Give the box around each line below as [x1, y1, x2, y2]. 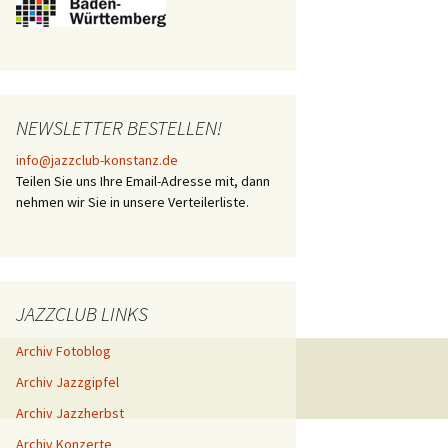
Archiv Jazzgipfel [16, 373, 119, 391]
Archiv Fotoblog [16, 342, 111, 360]
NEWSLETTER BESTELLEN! [16, 115, 222, 140]
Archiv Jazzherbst [16, 404, 124, 422]
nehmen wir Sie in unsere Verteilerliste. [16, 193, 249, 211]
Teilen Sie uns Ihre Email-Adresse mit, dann [16, 172, 270, 190]
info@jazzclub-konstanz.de [16, 151, 178, 169]
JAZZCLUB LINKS [16, 301, 148, 326]
